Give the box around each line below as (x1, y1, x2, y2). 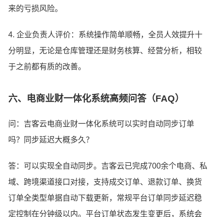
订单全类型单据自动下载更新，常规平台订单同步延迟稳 (8, 193, 202, 202)
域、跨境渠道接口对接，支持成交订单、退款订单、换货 (8, 177, 202, 186)
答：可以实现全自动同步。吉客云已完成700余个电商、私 (8, 161, 208, 170)
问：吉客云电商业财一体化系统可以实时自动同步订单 (8, 120, 195, 128)
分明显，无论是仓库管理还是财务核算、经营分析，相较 (8, 46, 202, 55)
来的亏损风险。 (8, 4, 63, 13)
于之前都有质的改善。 (8, 62, 86, 71)
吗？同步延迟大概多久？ (8, 136, 94, 144)
